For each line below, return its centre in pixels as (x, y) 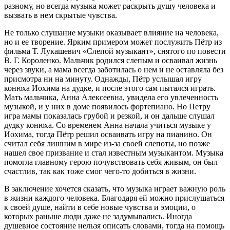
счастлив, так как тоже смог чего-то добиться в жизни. (100, 171)
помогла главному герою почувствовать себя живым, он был (111, 162)
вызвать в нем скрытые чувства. (61, 15)
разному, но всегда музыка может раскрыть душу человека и (110, 6)
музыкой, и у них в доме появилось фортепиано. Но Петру (107, 107)
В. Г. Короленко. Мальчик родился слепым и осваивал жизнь (111, 61)
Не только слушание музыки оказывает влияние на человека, (111, 33)
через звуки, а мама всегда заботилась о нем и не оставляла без (114, 70)
